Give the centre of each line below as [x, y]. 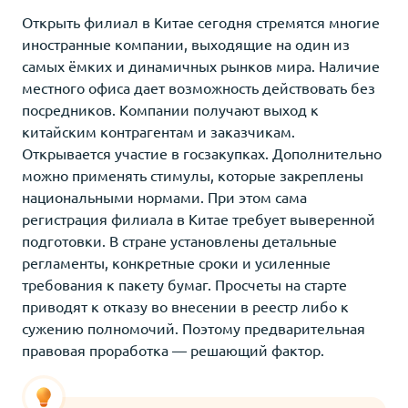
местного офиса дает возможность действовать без [199, 87]
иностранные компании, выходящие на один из [186, 43]
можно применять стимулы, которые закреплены [193, 174]
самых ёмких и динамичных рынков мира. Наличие [201, 65]
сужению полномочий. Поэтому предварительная [194, 327]
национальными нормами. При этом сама [164, 196]
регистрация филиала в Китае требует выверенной [199, 218]
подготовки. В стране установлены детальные [179, 240]
